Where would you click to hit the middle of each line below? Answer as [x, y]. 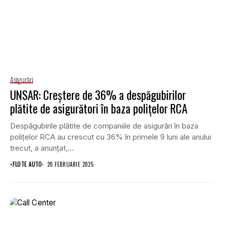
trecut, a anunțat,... [42, 148]
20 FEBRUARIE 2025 [70, 164]
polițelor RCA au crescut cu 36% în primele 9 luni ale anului [110, 137]
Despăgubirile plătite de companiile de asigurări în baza [104, 126]
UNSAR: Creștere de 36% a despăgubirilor [98, 95]
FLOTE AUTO [27, 164]
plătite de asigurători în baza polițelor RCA [99, 109]
